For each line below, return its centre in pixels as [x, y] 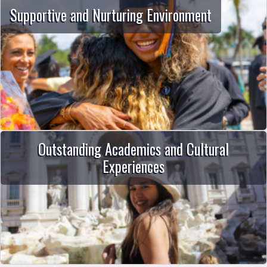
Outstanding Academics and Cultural [133, 149]
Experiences [133, 166]
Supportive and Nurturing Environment [111, 15]
